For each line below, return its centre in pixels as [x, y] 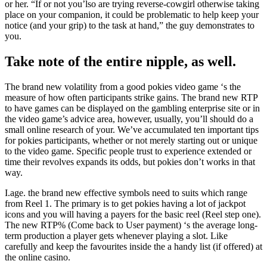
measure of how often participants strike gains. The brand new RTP [131, 98]
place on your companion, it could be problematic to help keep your [132, 15]
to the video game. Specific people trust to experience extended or [128, 151]
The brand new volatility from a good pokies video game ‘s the [123, 87]
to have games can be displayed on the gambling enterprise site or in [132, 108]
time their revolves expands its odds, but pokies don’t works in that [130, 162]
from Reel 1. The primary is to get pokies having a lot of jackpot [125, 204]
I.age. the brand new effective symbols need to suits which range [126, 193]
